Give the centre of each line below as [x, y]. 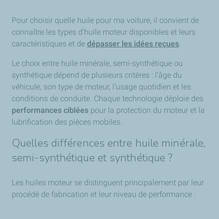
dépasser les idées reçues [133, 44]
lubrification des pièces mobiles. [67, 122]
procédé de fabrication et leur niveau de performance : [104, 194]
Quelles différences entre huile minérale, [109, 143]
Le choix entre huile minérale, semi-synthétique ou [97, 63]
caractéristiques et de [49, 44]
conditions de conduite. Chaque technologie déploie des [108, 99]
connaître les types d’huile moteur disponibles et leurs [104, 32]
